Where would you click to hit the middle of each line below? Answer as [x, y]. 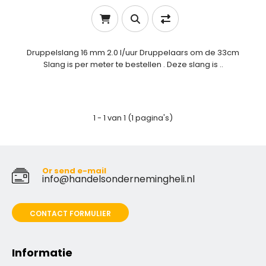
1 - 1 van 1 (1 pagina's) [133, 118]
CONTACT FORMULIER [70, 213]
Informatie [42, 253]
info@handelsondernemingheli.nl [118, 179]
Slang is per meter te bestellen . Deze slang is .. [133, 64]
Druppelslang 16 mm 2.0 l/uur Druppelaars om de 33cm [133, 53]
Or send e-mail [74, 171]
